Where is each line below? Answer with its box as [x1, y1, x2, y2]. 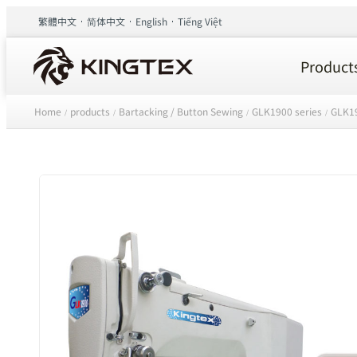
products [70, 104, 110, 118]
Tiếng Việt [178, 14, 222, 28]
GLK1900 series [252, 104, 322, 118]
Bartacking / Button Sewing [119, 104, 243, 118]
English [135, 14, 167, 28]
